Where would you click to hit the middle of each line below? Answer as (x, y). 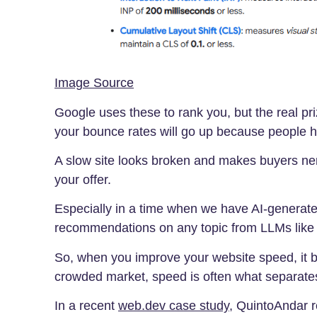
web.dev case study (174, 306)
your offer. (85, 179)
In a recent (86, 306)
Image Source (94, 83)
